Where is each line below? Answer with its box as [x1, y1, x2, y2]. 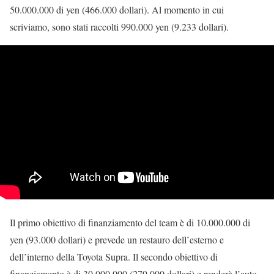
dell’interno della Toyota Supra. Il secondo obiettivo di [10, 250, 218, 263]
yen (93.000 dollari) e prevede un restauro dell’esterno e [10, 233, 224, 246]
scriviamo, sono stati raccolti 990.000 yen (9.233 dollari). [10, 20, 229, 33]
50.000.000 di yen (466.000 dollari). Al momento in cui [10, 3, 224, 16]
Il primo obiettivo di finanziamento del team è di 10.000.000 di [10, 216, 250, 229]
